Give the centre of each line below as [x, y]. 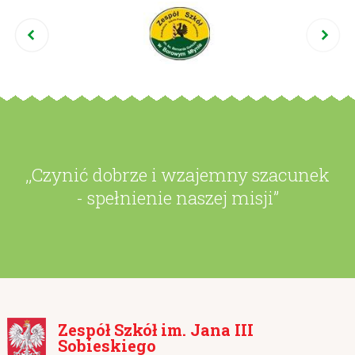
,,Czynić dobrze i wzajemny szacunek [177, 174]
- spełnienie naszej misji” [177, 197]
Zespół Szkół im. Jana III [155, 330]
